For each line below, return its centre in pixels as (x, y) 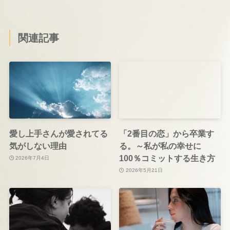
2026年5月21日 (144, 170)
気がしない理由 (38, 146)
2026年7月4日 (33, 158)
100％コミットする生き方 (167, 158)
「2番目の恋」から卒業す (167, 133)
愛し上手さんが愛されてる (58, 133)
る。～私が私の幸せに (160, 146)
